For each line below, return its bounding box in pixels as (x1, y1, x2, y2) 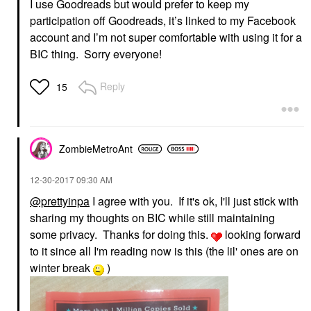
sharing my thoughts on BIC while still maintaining (30, 210, 275, 226)
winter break (30, 260, 93, 276)
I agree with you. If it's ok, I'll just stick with (90, 193, 299, 210)
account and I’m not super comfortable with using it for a (30, 29, 302, 46)
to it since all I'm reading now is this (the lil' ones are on (30, 243, 299, 260)
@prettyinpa (30, 193, 90, 210)
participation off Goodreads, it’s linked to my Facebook (30, 12, 296, 29)
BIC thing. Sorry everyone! (30, 46, 165, 62)
